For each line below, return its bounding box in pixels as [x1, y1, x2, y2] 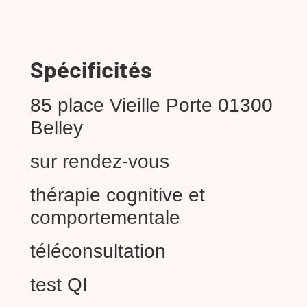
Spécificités [30, 55, 152, 83]
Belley [30, 116, 83, 138]
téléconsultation [30, 240, 166, 262]
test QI [30, 273, 88, 295]
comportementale [30, 206, 180, 228]
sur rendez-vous [30, 150, 169, 172]
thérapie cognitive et [30, 184, 205, 206]
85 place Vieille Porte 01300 [30, 94, 273, 116]
